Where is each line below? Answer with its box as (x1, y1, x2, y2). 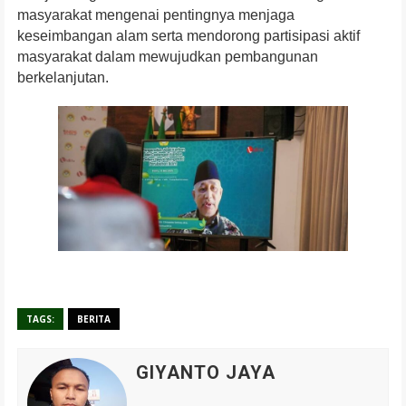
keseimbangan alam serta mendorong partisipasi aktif (17, 28, 360, 44)
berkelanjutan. (17, 70, 109, 86)
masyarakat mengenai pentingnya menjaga (17, 7, 295, 24)
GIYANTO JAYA (136, 362, 275, 384)
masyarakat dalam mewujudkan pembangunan (17, 49, 318, 65)
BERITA (77, 313, 111, 326)
